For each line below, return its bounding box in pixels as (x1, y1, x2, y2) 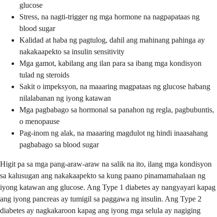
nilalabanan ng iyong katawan (19, 94, 111, 103)
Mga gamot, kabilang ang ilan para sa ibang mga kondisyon (19, 59, 201, 68)
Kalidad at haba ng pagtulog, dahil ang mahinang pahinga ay (19, 36, 205, 45)
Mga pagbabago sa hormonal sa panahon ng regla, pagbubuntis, (19, 106, 214, 114)
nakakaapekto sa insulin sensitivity (19, 47, 124, 56)
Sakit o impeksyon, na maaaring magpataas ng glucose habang (19, 82, 210, 91)
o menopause (19, 117, 60, 126)
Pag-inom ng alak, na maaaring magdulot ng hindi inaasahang (19, 129, 208, 138)
